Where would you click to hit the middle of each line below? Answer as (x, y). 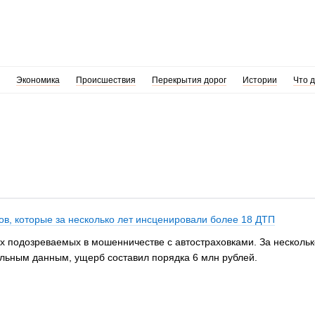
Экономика (38, 80)
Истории (259, 80)
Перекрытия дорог (189, 80)
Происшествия (105, 80)
